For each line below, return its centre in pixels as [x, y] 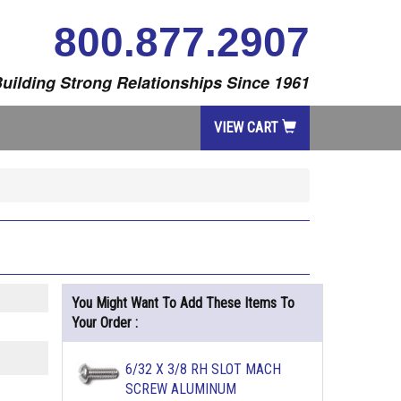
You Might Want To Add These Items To [183, 303]
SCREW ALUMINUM [180, 389]
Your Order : [104, 323]
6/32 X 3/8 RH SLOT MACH [203, 369]
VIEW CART [248, 128]
